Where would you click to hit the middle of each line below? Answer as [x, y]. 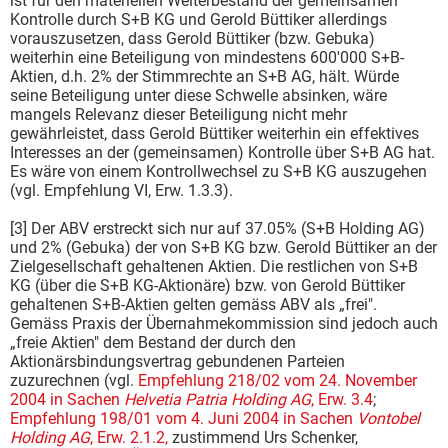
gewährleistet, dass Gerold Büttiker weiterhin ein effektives [214, 133]
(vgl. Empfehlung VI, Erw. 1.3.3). [121, 190]
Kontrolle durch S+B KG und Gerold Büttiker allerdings [198, 19]
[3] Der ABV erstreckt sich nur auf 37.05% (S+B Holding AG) [217, 228]
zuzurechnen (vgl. [74, 380]
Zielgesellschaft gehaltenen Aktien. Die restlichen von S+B [214, 266]
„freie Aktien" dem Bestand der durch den [153, 342]
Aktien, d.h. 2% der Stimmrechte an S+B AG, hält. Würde [204, 76]
